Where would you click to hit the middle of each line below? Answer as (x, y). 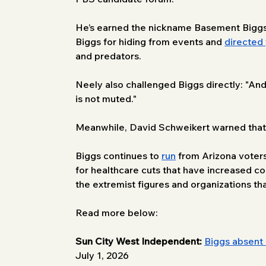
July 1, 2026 (102, 255)
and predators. (110, 56)
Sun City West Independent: (139, 241)
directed (244, 41)
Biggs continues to (119, 155)
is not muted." (107, 98)
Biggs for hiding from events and (150, 41)
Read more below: (117, 212)
